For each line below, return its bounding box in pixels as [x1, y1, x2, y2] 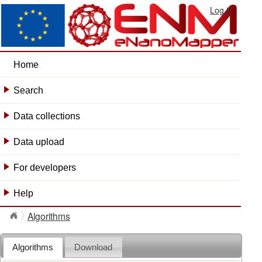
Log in [210, 4, 233, 16]
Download [74, 242, 113, 253]
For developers [13, 162, 76, 173]
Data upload [13, 136, 64, 147]
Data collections [13, 111, 80, 121]
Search [13, 85, 43, 95]
